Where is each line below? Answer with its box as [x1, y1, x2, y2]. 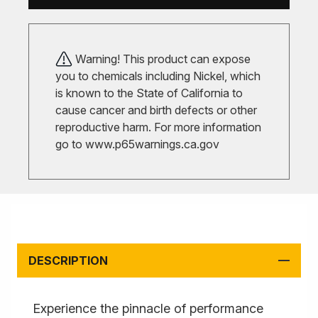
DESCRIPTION [28, 253, 108, 268]
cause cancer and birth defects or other [55, 103, 257, 117]
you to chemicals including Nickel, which [55, 69, 261, 83]
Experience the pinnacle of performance [33, 301, 263, 316]
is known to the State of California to [55, 86, 243, 100]
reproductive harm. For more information [55, 120, 261, 134]
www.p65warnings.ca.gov [85, 137, 219, 151]
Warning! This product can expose [72, 52, 251, 66]
